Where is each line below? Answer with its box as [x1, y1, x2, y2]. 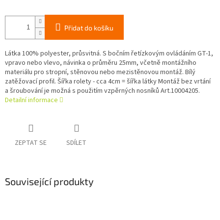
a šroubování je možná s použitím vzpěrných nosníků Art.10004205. [5, 86, 200, 96]
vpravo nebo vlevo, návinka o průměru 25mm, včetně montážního [5, 58, 196, 68]
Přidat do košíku [64, 24, 113, 32]
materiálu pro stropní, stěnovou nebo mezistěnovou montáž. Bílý [5, 67, 195, 78]
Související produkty [5, 175, 94, 188]
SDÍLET [66, 138, 86, 148]
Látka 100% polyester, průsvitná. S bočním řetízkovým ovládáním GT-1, [5, 49, 213, 59]
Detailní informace [5, 95, 58, 106]
